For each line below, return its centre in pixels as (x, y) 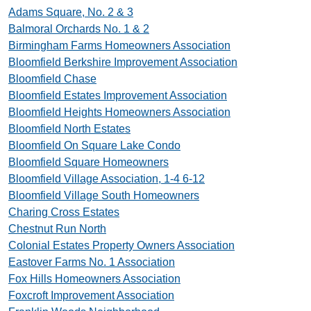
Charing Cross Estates (64, 212)
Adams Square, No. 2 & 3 (71, 12)
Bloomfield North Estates (69, 129)
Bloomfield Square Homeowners (89, 162)
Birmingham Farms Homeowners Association (119, 45)
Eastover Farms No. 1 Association (92, 262)
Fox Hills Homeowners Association (94, 279)
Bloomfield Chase (52, 79)
